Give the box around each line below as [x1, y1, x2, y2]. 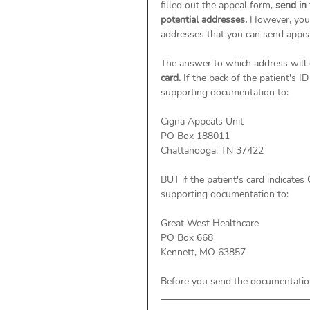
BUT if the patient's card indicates [161, 172, 307, 186]
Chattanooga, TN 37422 [161, 143, 264, 157]
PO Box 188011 [161, 129, 230, 143]
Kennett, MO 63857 [161, 245, 246, 259]
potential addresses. [161, 12, 250, 26]
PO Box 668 [161, 230, 216, 244]
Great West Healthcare [161, 216, 262, 230]
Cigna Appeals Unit [161, 114, 244, 128]
